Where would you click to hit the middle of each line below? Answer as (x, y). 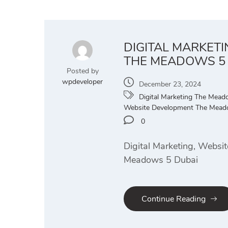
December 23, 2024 (170, 84)
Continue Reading (174, 199)
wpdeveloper (82, 82)
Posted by (82, 71)
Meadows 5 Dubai (161, 160)
